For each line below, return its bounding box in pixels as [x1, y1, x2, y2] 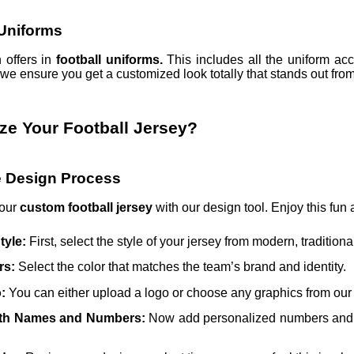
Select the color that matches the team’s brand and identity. [17, 260, 346, 274]
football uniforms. [56, 53, 168, 67]
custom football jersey [19, 201, 156, 214]
